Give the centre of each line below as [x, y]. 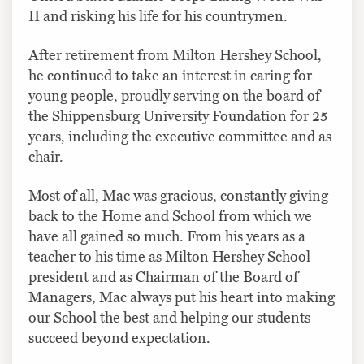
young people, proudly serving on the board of [174, 95]
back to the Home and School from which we [170, 216]
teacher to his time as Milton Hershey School [169, 256]
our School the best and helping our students [169, 317]
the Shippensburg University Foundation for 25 [178, 116]
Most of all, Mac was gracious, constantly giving [178, 195]
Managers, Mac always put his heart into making [182, 297]
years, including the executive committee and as [180, 136]
